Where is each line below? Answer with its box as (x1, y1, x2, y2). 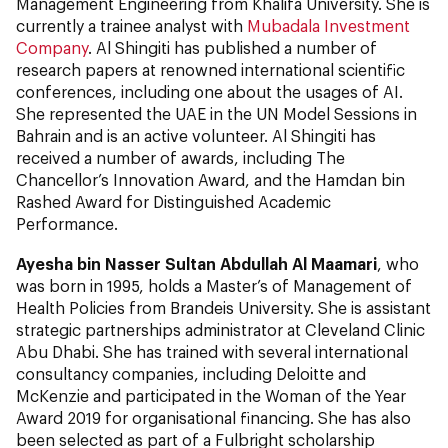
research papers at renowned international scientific (16, 60, 405, 79)
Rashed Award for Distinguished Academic (16, 192, 331, 211)
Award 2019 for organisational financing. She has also (16, 408, 411, 427)
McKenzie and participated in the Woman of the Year (16, 386, 406, 405)
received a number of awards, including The (16, 148, 345, 167)
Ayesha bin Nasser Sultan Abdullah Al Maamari (16, 254, 377, 273)
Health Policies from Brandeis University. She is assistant (16, 298, 431, 317)
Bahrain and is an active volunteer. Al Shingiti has (16, 126, 376, 145)
